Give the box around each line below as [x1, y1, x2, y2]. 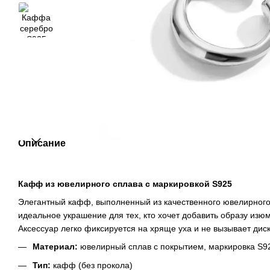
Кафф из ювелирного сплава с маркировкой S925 [18, 178, 232, 189]
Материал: [33, 242, 78, 252]
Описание [18, 138, 66, 149]
